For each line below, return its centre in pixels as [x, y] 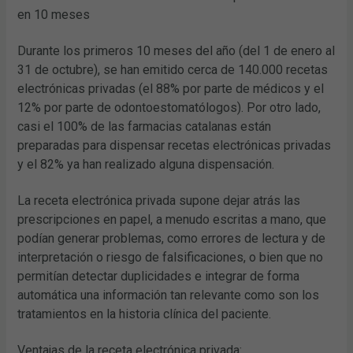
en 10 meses [54, 14]
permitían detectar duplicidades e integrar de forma [159, 276]
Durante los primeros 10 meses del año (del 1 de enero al [176, 50]
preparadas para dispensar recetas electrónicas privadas [175, 145]
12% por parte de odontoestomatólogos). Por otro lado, [169, 107]
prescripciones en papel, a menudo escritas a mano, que [172, 219]
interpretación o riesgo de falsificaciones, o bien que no [171, 257]
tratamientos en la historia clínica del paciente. [145, 314]
